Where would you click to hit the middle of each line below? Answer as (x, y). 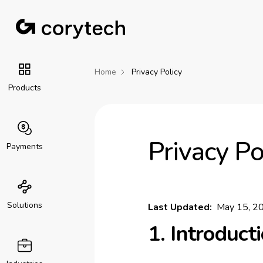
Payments (24, 146)
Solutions (24, 205)
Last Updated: (180, 207)
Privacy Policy (156, 72)
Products (24, 88)
